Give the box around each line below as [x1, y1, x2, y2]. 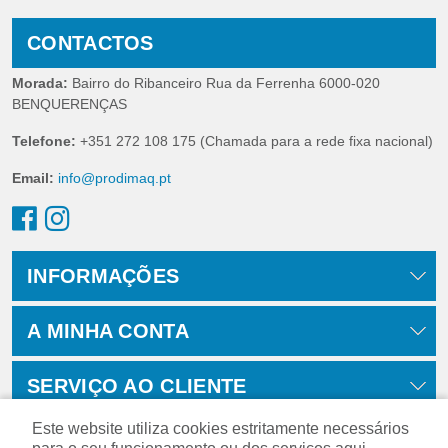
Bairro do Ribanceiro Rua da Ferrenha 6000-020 [68, 75, 380, 92]
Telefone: [12, 133, 76, 150]
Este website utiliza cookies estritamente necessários [32, 420, 409, 437]
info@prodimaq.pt [58, 170, 171, 187]
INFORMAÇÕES [27, 265, 180, 288]
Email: [12, 170, 54, 187]
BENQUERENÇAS [12, 96, 127, 113]
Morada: [12, 75, 68, 92]
